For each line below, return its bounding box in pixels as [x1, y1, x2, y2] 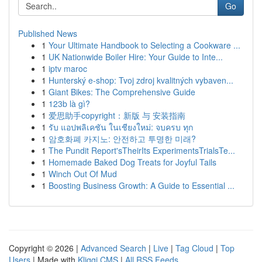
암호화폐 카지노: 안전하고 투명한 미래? [49, 133, 196, 144]
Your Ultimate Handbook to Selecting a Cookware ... [49, 39, 240, 51]
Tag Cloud [175, 242, 213, 254]
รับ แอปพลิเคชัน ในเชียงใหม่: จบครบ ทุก [49, 121, 193, 133]
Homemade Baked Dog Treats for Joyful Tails [49, 156, 216, 168]
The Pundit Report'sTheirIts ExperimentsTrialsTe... [49, 144, 235, 156]
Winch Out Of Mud [49, 168, 117, 180]
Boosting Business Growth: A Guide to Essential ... [49, 180, 235, 191]
